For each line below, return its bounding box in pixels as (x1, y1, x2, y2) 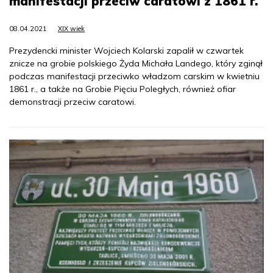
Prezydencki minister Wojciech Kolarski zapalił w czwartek (9, 44, 244, 56)
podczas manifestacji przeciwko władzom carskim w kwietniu (9, 70, 260, 82)
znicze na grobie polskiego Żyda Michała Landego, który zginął (9, 57, 263, 69)
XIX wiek (58, 24, 85, 33)
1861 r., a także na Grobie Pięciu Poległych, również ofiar (9, 83, 236, 94)
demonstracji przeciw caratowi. (9, 96, 136, 107)
